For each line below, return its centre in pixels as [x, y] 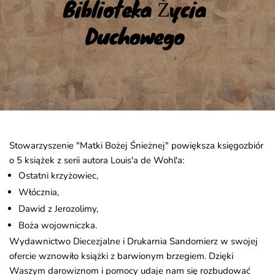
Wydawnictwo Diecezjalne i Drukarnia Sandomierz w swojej [134, 242]
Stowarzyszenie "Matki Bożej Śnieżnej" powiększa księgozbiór [136, 146]
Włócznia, [39, 192]
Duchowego [134, 36]
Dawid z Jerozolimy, [58, 209]
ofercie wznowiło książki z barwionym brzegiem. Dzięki [121, 256]
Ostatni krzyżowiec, [58, 176]
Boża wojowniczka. [58, 226]
